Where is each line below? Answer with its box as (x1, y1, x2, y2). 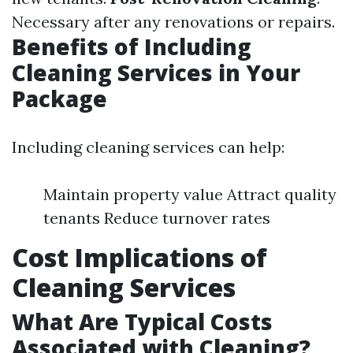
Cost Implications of (12, 240, 267, 274)
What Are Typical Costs (12, 307, 273, 336)
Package (12, 84, 107, 113)
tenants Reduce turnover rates (43, 208, 270, 228)
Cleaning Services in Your (12, 58, 300, 87)
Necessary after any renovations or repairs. (12, 12, 335, 32)
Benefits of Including (12, 32, 251, 61)
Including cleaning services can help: (12, 137, 284, 157)
